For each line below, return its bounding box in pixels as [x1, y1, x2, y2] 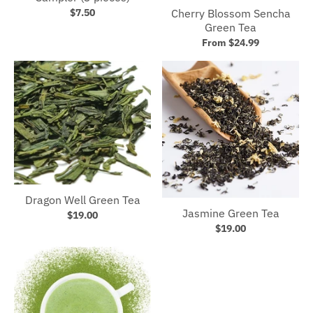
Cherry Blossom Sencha [170, 6, 291, 21]
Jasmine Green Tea [182, 206, 279, 221]
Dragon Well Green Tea [24, 193, 140, 208]
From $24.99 [202, 36, 259, 50]
